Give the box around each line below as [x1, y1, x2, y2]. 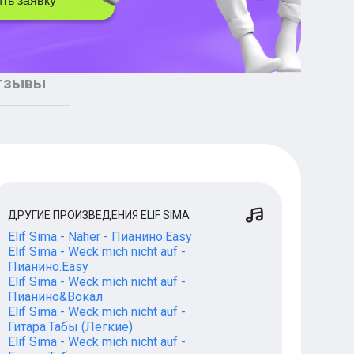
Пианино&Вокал [7, 289, 103, 304]
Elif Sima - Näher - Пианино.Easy [7, 229, 192, 244]
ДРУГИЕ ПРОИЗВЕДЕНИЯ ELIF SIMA [7, 209, 190, 221]
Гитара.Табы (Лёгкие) [7, 319, 133, 334]
